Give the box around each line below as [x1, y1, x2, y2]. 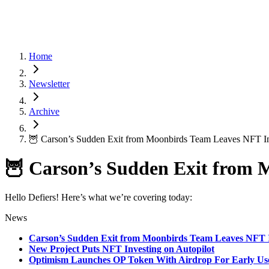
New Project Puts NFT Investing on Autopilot [29, 244, 214, 255]
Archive [29, 106, 59, 116]
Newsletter [29, 78, 70, 89]
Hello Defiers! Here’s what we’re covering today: [5, 192, 192, 203]
